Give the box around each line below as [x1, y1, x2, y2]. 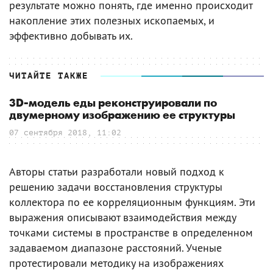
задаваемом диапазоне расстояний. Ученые [9, 240, 222, 255]
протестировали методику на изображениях [9, 255, 224, 270]
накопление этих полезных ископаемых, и [9, 13, 214, 27]
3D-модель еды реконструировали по [9, 96, 217, 110]
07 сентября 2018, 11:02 [9, 127, 121, 137]
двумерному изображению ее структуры [9, 108, 235, 122]
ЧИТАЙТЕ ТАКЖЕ [9, 71, 88, 80]
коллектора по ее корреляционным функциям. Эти [9, 194, 255, 209]
